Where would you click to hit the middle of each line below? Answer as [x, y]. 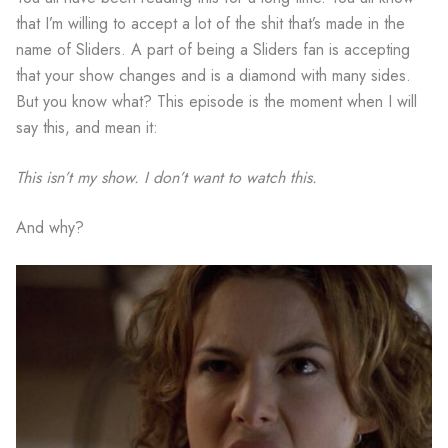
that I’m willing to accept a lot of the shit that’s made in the [210, 24]
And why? [50, 228]
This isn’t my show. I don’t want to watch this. [166, 178]
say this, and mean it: [87, 128]
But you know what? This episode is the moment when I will [216, 102]
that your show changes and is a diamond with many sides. [213, 76]
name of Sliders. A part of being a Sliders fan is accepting [213, 50]
